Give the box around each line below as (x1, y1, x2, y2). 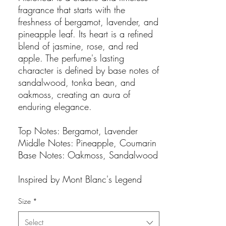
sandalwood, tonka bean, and (18, 76, 135, 89)
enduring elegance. (18, 100, 92, 113)
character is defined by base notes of (18, 64, 159, 77)
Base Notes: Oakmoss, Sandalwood (18, 149, 158, 161)
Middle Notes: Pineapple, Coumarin (18, 137, 156, 149)
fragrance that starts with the (18, 4, 125, 16)
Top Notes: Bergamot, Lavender (18, 125, 138, 137)
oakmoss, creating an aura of (18, 88, 130, 101)
